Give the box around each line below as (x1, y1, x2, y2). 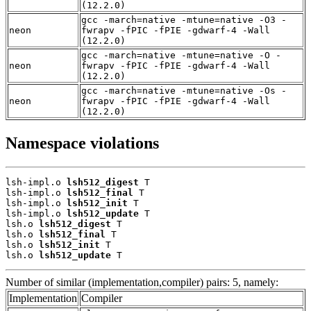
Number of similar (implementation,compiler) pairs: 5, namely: (6, 276, 278, 288)
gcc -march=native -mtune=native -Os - (81, 85, 287, 96)
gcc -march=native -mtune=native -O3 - (81, 14, 287, 25)
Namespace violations (6, 133, 159, 152)
